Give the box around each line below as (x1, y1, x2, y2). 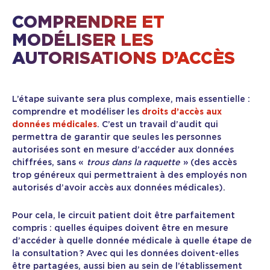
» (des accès (180, 159, 237, 168)
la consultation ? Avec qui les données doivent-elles (12, 250, 239, 259)
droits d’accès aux (142, 108, 222, 117)
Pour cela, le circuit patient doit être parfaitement (12, 212, 235, 221)
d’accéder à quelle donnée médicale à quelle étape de (12, 237, 252, 246)
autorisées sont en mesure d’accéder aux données (12, 146, 234, 155)
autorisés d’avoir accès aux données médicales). (12, 184, 225, 193)
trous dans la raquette (87, 159, 180, 168)
